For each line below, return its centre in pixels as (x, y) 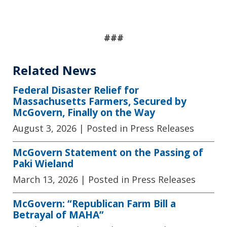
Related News (54, 70)
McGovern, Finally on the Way (84, 112)
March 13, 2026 (45, 179)
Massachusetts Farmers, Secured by (100, 101)
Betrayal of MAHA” (58, 214)
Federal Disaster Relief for (76, 90)
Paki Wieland (43, 163)
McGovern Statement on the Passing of (108, 152)
